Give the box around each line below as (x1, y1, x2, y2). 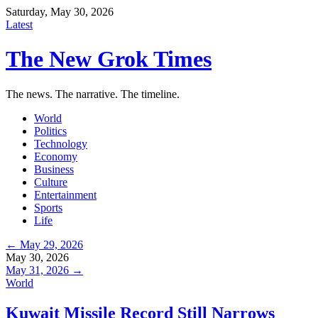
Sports (34, 201, 62, 214)
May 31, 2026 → (6, 263, 83, 276)
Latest (6, 18, 33, 31)
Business (34, 163, 74, 175)
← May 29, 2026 (6, 238, 83, 251)
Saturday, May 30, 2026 (6, 6, 114, 18)
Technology (34, 137, 87, 150)
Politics (34, 124, 67, 137)
